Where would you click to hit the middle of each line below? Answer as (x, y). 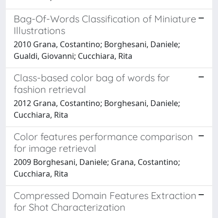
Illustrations (39, 30)
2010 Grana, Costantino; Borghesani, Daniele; (97, 44)
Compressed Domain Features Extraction (105, 195)
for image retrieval (55, 148)
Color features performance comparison (103, 136)
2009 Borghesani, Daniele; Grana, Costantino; (97, 162)
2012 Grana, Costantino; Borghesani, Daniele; (97, 103)
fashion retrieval (50, 89)
